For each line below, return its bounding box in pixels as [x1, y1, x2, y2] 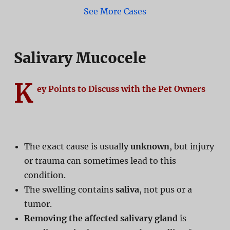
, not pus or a [139, 184, 192, 195]
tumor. [24, 198, 52, 209]
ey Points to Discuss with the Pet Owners [36, 83, 207, 94]
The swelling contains [24, 184, 116, 195]
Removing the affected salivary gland [24, 213, 178, 223]
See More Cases [84, 6, 146, 16]
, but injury [169, 141, 214, 151]
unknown [130, 141, 169, 151]
